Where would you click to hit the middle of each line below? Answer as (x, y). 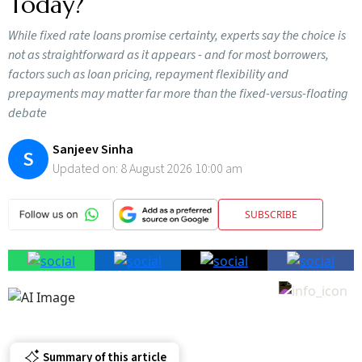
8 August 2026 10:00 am (181, 169)
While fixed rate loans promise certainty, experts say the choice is (177, 36)
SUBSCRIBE (271, 214)
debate (27, 113)
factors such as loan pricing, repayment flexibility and (148, 74)
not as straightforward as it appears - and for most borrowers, (168, 55)
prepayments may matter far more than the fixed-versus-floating (178, 94)
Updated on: (86, 169)
